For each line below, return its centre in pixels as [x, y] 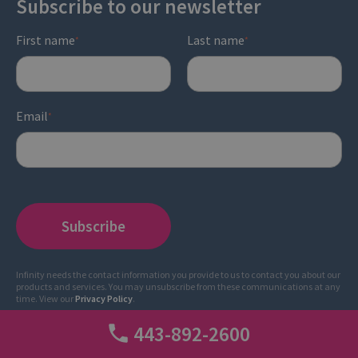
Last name [216, 40]
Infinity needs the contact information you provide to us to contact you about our [178, 275]
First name [46, 40]
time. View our [46, 299]
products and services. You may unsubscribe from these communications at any [178, 287]
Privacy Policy [104, 299]
